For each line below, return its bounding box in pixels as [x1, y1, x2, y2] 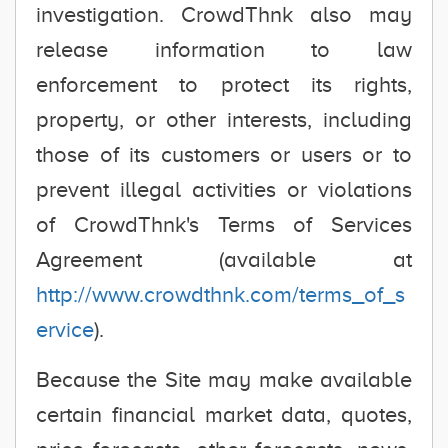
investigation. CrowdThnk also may [36, 2, 412, 27]
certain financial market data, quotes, [36, 402, 412, 427]
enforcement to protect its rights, [36, 72, 412, 97]
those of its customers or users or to [36, 142, 412, 167]
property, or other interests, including [36, 107, 412, 132]
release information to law [36, 37, 412, 62]
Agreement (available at [36, 247, 412, 272]
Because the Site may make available [36, 367, 412, 392]
